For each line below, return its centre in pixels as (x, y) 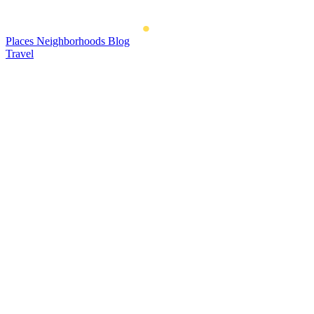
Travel (20, 54)
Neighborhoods (72, 41)
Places (21, 41)
